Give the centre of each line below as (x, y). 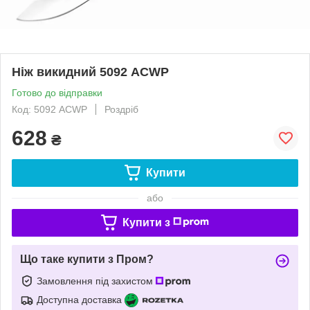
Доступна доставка (79, 299)
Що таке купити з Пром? (87, 259)
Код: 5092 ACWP (49, 109)
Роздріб (121, 109)
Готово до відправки (57, 92)
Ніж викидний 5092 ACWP (90, 72)
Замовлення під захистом (96, 281)
